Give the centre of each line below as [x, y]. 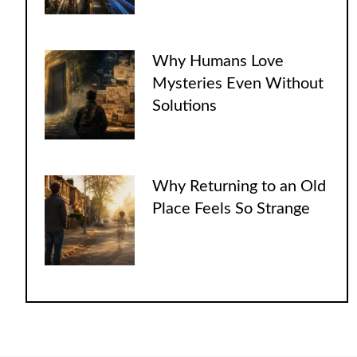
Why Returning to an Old [239, 187]
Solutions [185, 106]
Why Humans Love [218, 61]
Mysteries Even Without [238, 83]
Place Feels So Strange [231, 209]
